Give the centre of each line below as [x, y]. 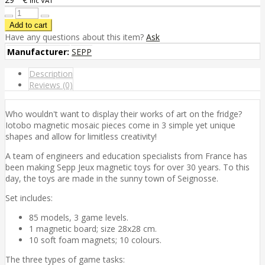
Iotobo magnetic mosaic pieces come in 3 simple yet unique [120, 125]
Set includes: [29, 198]
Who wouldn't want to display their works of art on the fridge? [124, 114]
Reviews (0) [51, 85]
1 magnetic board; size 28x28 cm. [93, 228]
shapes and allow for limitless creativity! [81, 136]
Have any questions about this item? [75, 37]
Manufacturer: [38, 51]
